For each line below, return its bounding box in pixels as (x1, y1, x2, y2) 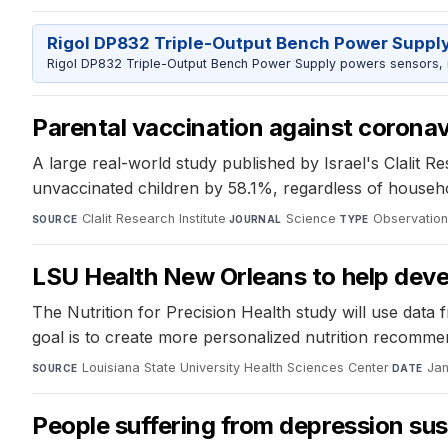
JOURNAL (228, 212, 282, 225)
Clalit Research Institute (81, 210, 226, 226)
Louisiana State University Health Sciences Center (81, 359, 389, 375)
